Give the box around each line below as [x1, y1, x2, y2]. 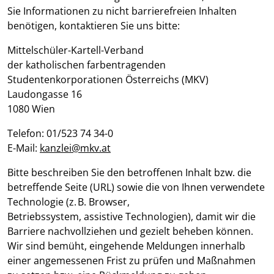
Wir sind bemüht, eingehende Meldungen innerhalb [7, 239, 245, 253]
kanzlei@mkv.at [40, 141, 111, 155]
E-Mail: [7, 141, 40, 155]
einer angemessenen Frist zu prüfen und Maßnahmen [7, 254, 256, 268]
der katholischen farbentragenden [7, 58, 166, 72]
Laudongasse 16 [7, 87, 84, 102]
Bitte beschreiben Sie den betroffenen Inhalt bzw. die [7, 166, 251, 180]
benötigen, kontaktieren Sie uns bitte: [7, 19, 182, 33]
